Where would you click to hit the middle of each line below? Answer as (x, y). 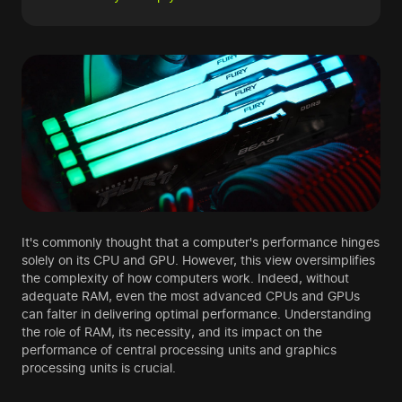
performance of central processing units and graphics (179, 350)
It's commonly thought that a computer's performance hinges (201, 242)
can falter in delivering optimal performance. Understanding (197, 314)
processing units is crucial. (99, 368)
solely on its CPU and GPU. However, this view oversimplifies (198, 260)
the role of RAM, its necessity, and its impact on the (172, 332)
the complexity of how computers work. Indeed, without (185, 278)
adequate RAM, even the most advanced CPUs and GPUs (191, 296)
